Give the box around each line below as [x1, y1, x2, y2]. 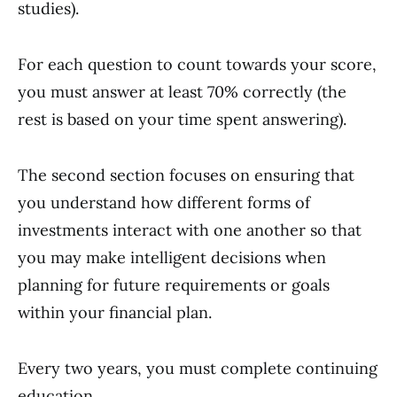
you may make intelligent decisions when [18, 247, 326, 268]
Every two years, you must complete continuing [18, 358, 378, 378]
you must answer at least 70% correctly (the [18, 82, 346, 102]
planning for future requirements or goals [18, 275, 330, 295]
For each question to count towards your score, [18, 54, 377, 74]
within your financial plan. [18, 302, 212, 323]
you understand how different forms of [18, 192, 310, 213]
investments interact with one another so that [18, 220, 362, 240]
